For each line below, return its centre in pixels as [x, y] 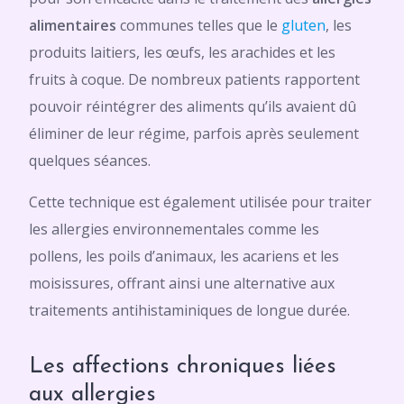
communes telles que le [199, 25]
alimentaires [73, 25]
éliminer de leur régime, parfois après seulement [194, 133]
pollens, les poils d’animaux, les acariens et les [184, 256]
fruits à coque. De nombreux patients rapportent [194, 79]
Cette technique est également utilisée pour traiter [200, 202]
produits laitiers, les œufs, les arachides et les [182, 52]
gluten [303, 25]
